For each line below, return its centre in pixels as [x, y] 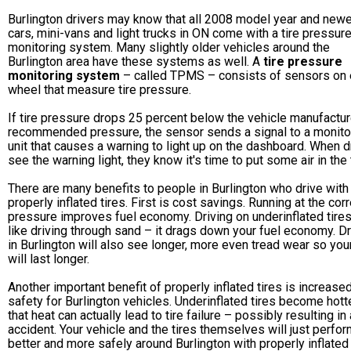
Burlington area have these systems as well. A [136, 61]
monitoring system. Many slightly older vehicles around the [169, 47]
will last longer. [49, 259]
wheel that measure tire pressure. [100, 89]
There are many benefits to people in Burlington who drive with [178, 188]
